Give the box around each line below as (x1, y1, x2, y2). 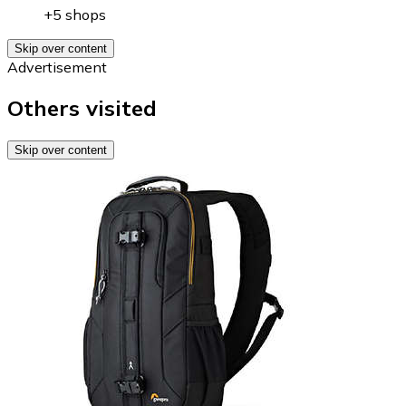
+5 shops (43, 5, 106, 24)
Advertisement (7, 57, 107, 76)
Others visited (7, 93, 157, 121)
